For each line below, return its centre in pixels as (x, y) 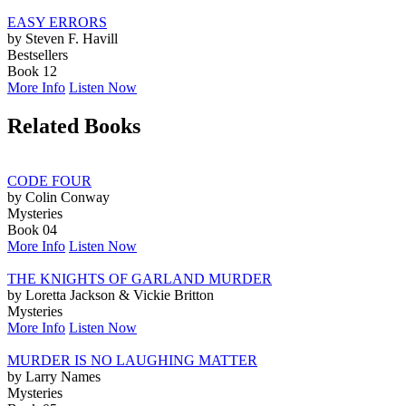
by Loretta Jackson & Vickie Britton (111, 295)
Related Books (74, 126)
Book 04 (32, 229)
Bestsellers (38, 54)
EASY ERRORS (57, 22)
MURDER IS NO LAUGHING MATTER (132, 360)
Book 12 (32, 71)
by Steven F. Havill (63, 38)
